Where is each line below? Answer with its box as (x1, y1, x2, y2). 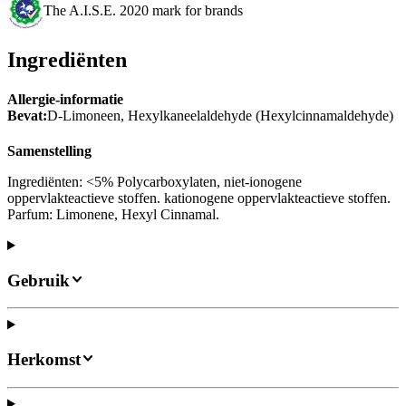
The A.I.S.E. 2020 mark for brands (43, 3, 243, 19)
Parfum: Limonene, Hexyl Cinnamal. (7, 207, 219, 223)
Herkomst (7, 350, 81, 370)
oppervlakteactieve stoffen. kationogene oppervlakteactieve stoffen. (7, 190, 391, 207)
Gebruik (7, 270, 70, 290)
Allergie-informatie (7, 91, 123, 107)
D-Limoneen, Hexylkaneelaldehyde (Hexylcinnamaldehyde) (47, 107, 393, 123)
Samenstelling (7, 143, 92, 159)
